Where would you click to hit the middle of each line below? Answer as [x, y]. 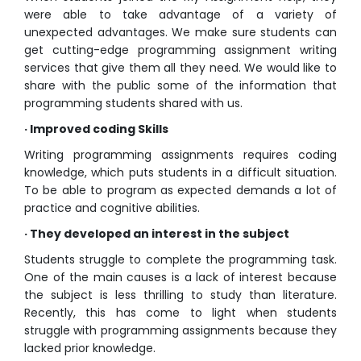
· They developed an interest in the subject [157, 234]
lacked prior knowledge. [90, 349]
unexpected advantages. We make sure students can [180, 33]
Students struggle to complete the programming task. [180, 260]
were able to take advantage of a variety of [180, 15]
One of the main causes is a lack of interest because [180, 278]
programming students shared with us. [133, 104]
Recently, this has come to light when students [180, 313]
